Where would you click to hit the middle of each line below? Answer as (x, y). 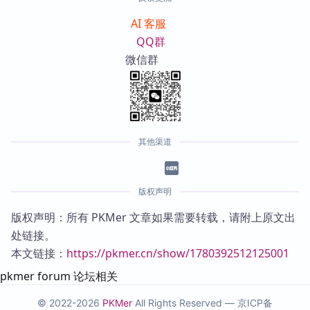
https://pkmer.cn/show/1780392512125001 (178, 253)
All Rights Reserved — (185, 303)
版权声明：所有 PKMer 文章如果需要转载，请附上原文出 (153, 217)
